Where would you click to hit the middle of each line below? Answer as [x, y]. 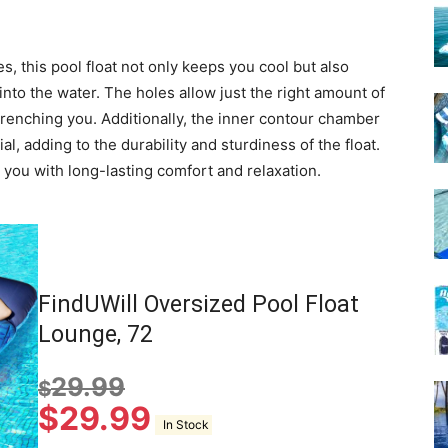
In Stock [183, 425]
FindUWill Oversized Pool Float [198, 304]
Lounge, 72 [95, 334]
